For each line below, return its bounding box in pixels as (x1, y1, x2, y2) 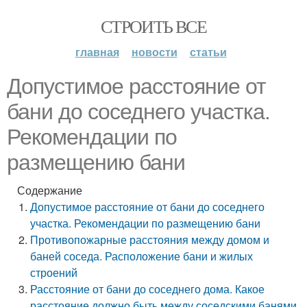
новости (131, 44, 177, 60)
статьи (189, 44, 227, 60)
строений (30, 265, 78, 280)
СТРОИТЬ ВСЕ (100, 14, 207, 38)
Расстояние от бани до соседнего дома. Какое (30, 281, 265, 297)
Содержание (17, 182, 82, 198)
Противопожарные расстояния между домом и (30, 232, 270, 247)
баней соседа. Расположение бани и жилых (30, 248, 254, 264)
